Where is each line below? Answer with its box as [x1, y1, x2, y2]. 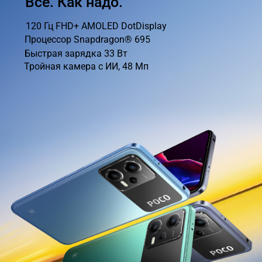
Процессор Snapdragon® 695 [24, 33, 150, 45]
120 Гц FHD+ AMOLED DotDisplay [25, 20, 167, 32]
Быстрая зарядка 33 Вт [25, 48, 128, 60]
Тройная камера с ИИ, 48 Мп [24, 61, 149, 73]
